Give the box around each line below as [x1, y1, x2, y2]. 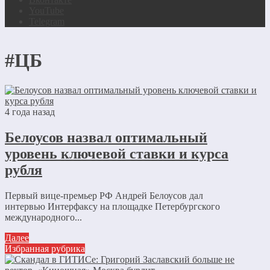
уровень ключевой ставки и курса [5, 145, 228, 162]
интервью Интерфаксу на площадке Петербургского [5, 201, 220, 212]
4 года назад [5, 106, 55, 117]
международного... [5, 212, 82, 222]
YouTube [29, 5, 64, 16]
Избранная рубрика [5, 243, 85, 254]
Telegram [29, 16, 64, 27]
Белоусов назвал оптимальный [5, 129, 207, 145]
